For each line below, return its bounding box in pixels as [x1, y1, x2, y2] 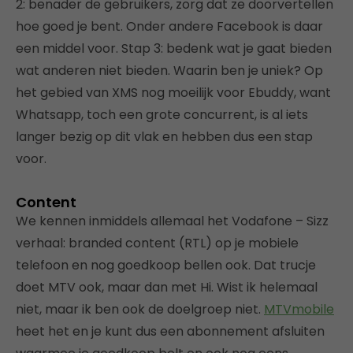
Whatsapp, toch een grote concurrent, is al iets [16, 106, 308, 124]
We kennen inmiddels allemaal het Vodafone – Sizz [16, 212, 329, 231]
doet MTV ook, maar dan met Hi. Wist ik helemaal [16, 278, 318, 297]
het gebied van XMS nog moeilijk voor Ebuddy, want [16, 84, 331, 102]
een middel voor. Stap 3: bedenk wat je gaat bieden [16, 39, 332, 58]
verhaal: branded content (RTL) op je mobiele [16, 234, 299, 253]
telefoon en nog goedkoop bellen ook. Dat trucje [16, 256, 316, 275]
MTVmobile [264, 300, 334, 319]
